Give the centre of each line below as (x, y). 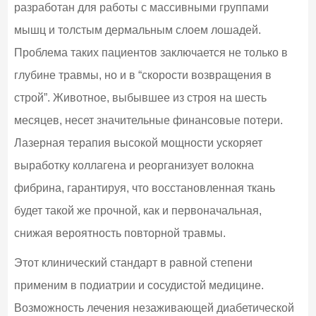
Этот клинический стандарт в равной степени (133, 262)
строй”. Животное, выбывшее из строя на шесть (140, 97)
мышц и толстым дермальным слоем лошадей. (137, 30)
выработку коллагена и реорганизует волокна (134, 165)
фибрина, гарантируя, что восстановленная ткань (144, 188)
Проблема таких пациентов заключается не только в (151, 52)
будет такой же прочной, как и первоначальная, (138, 210)
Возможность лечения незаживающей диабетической (154, 308)
